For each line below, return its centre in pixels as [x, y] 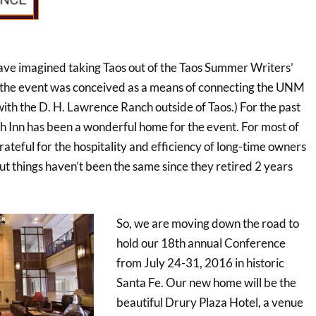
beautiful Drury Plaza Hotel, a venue [209, 303]
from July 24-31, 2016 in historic [200, 263]
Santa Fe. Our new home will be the [206, 283]
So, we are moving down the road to [207, 224]
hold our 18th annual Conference [201, 243]
